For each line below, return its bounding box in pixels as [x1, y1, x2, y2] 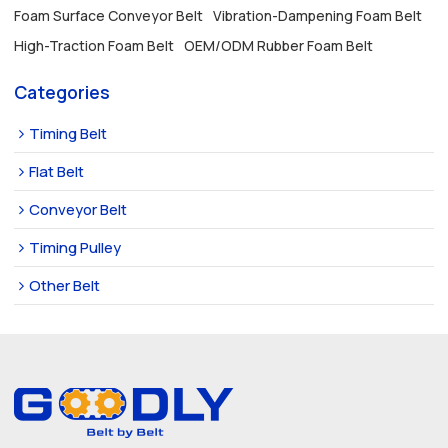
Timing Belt [29, 123, 108, 144]
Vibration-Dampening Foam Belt [213, 5, 423, 25]
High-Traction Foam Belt [14, 35, 175, 55]
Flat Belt [29, 161, 85, 182]
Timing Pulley [29, 237, 122, 258]
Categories [14, 79, 111, 104]
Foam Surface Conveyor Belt [14, 5, 204, 25]
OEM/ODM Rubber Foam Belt [184, 35, 374, 55]
